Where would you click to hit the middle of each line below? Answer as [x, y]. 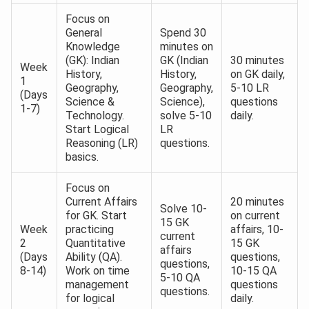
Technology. [95, 116]
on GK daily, [258, 74]
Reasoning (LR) [102, 143]
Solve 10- [183, 209]
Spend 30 [183, 33]
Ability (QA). [94, 257]
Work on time [98, 271]
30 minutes [257, 61]
